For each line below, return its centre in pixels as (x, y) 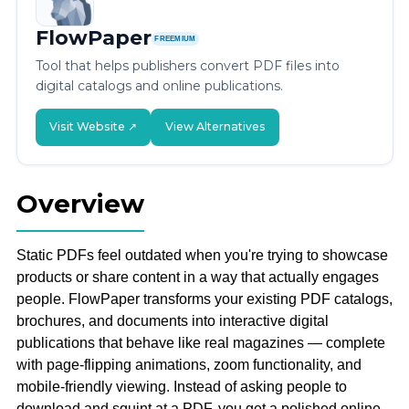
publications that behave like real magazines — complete (200, 342)
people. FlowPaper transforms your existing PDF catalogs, (204, 299)
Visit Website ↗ (93, 127)
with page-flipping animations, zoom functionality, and (189, 364)
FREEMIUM (175, 38)
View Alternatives (215, 127)
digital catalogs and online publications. (159, 86)
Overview (80, 203)
